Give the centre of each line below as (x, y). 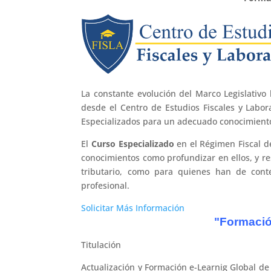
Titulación (101, 245)
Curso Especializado (134, 144)
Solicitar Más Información (133, 208)
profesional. (106, 186)
